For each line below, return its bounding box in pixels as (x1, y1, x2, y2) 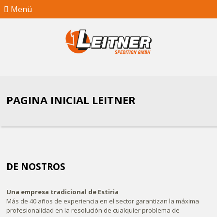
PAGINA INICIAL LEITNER (6, 93, 136, 107)
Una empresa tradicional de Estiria (6, 187, 119, 196)
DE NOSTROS (6, 160, 66, 173)
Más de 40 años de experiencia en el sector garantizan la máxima (6, 197, 200, 205)
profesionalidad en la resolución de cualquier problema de (6, 206, 180, 215)
